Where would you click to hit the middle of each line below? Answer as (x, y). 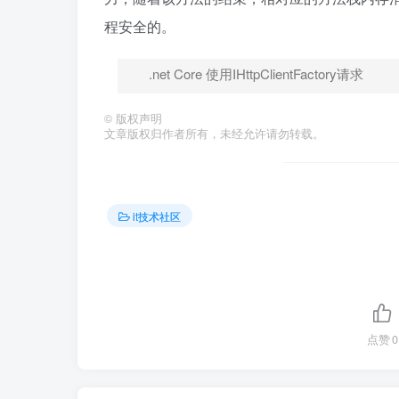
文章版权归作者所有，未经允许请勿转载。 (214, 134)
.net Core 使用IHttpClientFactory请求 (256, 73)
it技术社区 (157, 216)
